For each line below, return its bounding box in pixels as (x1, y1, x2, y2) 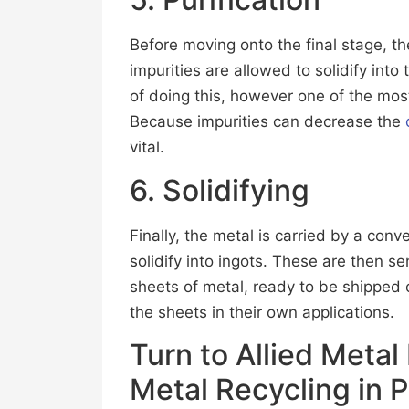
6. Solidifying (130, 172, 309, 208)
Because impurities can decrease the (130, 112, 405, 131)
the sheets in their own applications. (130, 302, 394, 321)
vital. (130, 138, 164, 157)
